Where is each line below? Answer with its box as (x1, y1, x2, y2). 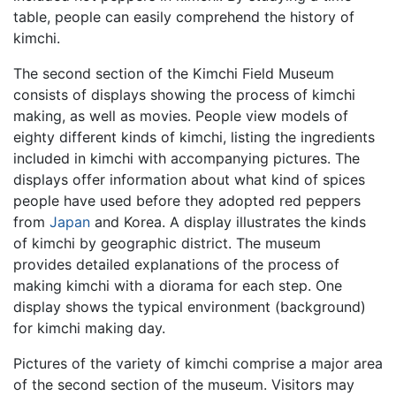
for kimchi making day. (13, 318, 165, 337)
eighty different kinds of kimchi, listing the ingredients (13, 127, 375, 146)
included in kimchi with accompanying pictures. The (13, 148, 360, 167)
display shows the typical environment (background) (13, 297, 366, 316)
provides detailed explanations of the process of (13, 255, 339, 273)
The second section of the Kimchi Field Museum (13, 64, 334, 82)
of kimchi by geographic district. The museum (13, 233, 321, 252)
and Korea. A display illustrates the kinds (90, 212, 366, 231)
